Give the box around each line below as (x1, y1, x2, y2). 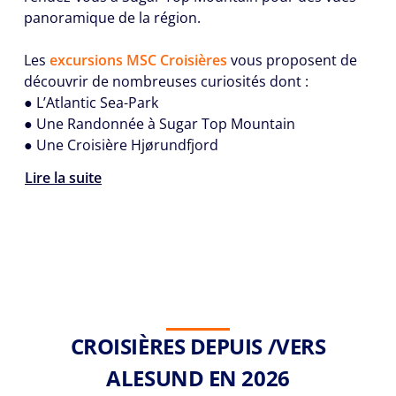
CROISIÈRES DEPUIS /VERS (70, 331, 326, 361)
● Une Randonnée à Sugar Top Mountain (24, 114, 295, 133)
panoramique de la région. (24, 8, 201, 27)
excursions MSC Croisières (49, 50, 227, 70)
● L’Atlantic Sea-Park (24, 93, 158, 112)
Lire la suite (25, 168, 102, 188)
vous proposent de (227, 50, 357, 70)
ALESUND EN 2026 (106, 362, 290, 392)
